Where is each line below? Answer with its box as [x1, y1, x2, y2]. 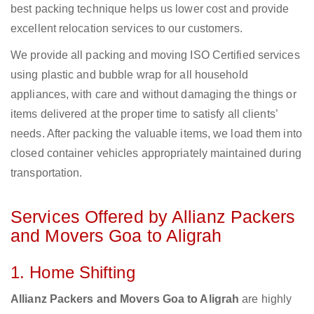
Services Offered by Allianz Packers [11, 207, 296, 227]
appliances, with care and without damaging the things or [11, 88, 296, 101]
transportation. [11, 167, 83, 179]
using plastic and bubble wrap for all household [11, 69, 248, 81]
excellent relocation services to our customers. [11, 22, 243, 35]
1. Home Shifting [11, 263, 135, 282]
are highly [239, 293, 292, 306]
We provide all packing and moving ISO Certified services [11, 49, 300, 62]
